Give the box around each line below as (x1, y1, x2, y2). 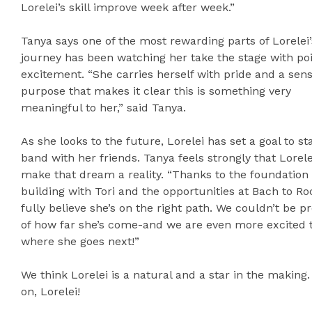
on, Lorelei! (21, 285, 80, 299)
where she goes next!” (21, 235, 139, 249)
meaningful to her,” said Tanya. (21, 101, 186, 115)
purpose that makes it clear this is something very (21, 84, 291, 98)
